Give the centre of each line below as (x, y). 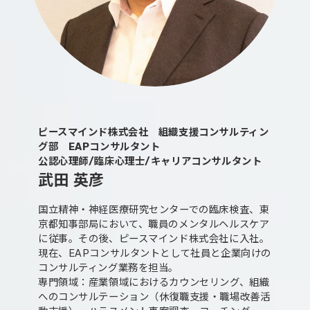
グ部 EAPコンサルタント (99, 147)
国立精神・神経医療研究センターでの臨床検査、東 (154, 210)
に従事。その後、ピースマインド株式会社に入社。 (154, 239)
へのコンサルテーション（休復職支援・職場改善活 (154, 298)
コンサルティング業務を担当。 (109, 268)
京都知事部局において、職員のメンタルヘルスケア (154, 225)
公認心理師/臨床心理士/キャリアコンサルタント (150, 162)
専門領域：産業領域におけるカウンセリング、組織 (154, 283)
